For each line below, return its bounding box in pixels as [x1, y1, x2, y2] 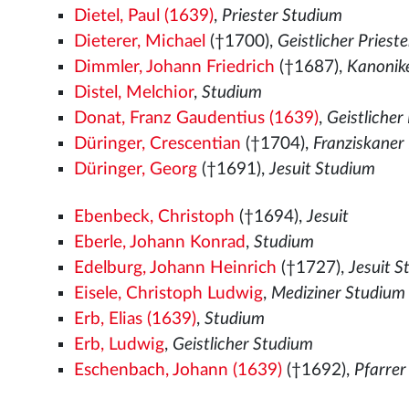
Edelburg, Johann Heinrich [74, 259, 278, 277]
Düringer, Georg [74, 161, 198, 178]
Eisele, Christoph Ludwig [74, 285, 264, 302]
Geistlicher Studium [173, 336, 314, 353]
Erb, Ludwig [74, 336, 165, 353]
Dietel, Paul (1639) [74, 7, 215, 25]
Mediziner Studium [271, 285, 406, 302]
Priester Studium [222, 7, 343, 25]
